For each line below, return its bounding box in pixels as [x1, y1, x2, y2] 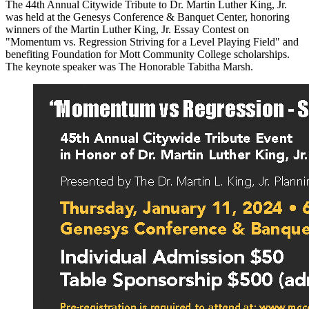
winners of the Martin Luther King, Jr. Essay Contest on [6, 23, 249, 36]
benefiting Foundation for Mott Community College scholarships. [6, 48, 290, 61]
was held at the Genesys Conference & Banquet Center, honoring [6, 11, 290, 23]
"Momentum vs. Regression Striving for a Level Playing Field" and [6, 36, 299, 48]
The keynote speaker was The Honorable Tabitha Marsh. [6, 61, 253, 73]
